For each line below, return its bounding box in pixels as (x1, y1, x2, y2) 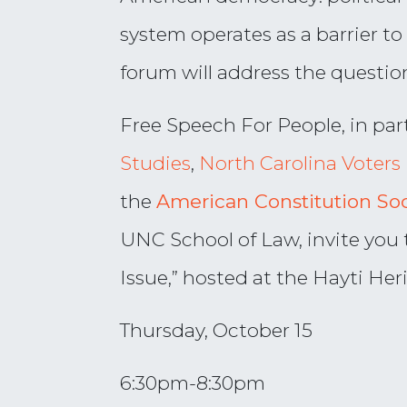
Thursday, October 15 (120, 319, 313, 342)
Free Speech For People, (120, 114, 345, 136)
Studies (120, 152, 191, 174)
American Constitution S (156, 190, 389, 213)
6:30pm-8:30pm (120, 372, 265, 394)
